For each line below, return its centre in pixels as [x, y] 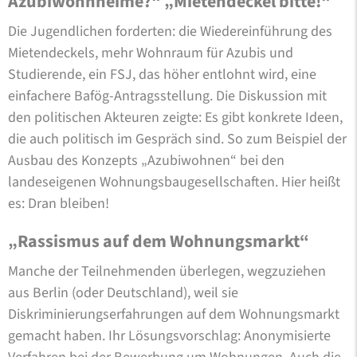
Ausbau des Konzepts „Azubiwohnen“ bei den [146, 160]
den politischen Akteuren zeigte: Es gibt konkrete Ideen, [175, 117]
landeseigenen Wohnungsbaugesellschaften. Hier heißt [174, 182]
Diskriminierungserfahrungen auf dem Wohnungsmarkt [174, 314]
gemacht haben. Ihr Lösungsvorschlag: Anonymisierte [169, 335]
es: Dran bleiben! [59, 203]
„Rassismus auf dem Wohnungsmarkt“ [159, 241]
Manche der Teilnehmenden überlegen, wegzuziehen [167, 271]
